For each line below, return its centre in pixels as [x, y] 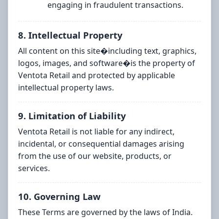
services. [34, 168]
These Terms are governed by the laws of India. [105, 212]
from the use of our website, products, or [95, 156]
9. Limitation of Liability [72, 116]
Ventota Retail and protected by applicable [97, 76]
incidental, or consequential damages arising [101, 144]
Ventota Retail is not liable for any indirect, [96, 132]
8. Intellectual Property [70, 35]
